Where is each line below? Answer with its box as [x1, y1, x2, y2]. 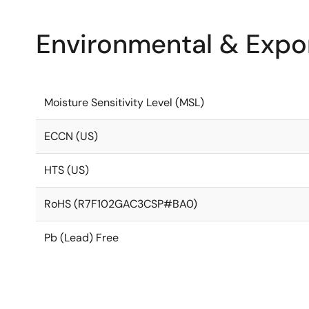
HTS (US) [44, 163, 89, 177]
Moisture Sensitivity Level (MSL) [44, 95, 204, 110]
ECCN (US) [44, 129, 98, 143]
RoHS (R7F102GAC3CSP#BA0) [44, 197, 197, 211]
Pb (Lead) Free [44, 230, 119, 245]
